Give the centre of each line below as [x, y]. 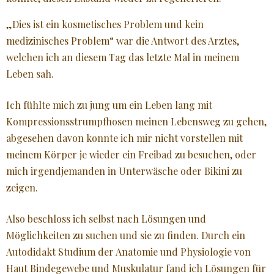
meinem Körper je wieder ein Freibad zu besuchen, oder [131, 154]
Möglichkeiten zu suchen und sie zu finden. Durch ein [126, 235]
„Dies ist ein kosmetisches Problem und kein [105, 24]
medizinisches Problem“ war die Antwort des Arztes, [123, 40]
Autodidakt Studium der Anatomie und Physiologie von [128, 251]
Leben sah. [30, 73]
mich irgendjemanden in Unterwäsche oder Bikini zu [124, 171]
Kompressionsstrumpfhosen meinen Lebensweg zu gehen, [136, 121]
